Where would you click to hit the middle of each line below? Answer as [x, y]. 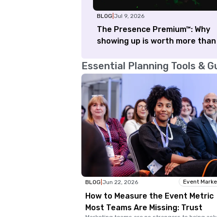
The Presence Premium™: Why [154, 29]
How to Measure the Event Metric [149, 196]
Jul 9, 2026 [129, 16]
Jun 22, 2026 [120, 182]
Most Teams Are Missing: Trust [144, 208]
